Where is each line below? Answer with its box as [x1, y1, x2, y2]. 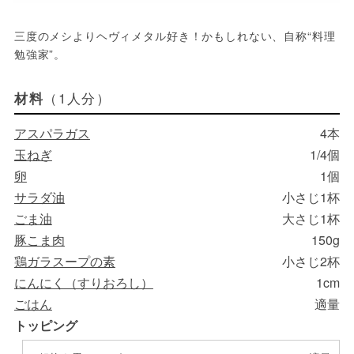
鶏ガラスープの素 [13, 251, 115, 270]
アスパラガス [13, 123, 90, 142]
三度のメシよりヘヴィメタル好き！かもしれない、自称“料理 [13, 27, 336, 43]
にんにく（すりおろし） [13, 273, 153, 292]
